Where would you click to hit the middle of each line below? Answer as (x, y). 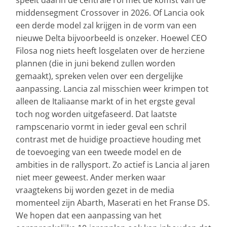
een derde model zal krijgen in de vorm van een (106, 26)
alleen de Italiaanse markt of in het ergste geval (105, 102)
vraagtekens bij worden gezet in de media (95, 190)
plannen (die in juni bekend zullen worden (96, 64)
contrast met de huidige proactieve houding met (108, 140)
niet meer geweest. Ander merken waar (91, 178)
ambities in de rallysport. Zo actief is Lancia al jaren (113, 165)
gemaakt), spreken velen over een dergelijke (99, 76)
